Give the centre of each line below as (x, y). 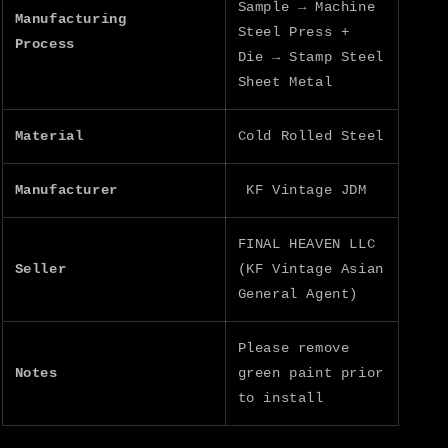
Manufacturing (74, 18)
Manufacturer (66, 189)
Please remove (293, 347)
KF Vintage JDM (302, 189)
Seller (40, 268)
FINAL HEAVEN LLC (306, 243)
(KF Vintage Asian (310, 268)
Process (44, 43)
